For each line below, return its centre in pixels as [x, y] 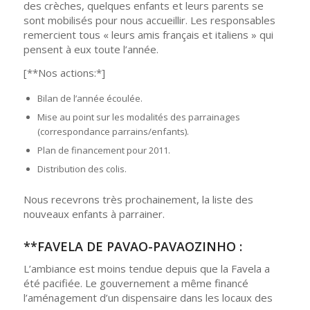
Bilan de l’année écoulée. [90, 98]
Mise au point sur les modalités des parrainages [138, 117]
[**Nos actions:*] [64, 72]
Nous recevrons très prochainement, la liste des [138, 199]
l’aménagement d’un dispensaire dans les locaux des [148, 298]
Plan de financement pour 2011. [103, 150]
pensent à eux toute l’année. [91, 49]
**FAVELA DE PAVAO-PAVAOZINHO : [133, 246]
